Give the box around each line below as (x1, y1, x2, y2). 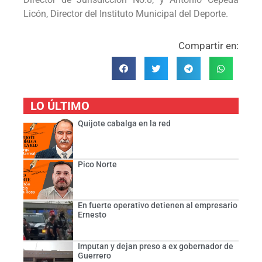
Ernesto (77, 209, 106, 219)
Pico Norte (77, 160, 117, 170)
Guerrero (77, 250, 111, 260)
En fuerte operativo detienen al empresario (77, 200, 237, 210)
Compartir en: (178, 39, 239, 51)
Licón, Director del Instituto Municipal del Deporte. (23, 8, 230, 19)
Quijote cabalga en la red (77, 119, 171, 129)
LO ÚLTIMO (30, 99, 89, 113)
